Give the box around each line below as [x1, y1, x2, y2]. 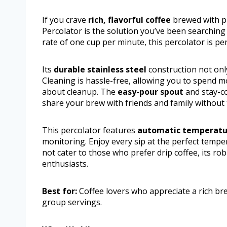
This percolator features [42, 125, 137, 136]
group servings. [42, 197, 102, 208]
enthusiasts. [42, 158, 88, 170]
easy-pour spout [118, 86, 183, 98]
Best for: [42, 185, 77, 197]
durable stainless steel [54, 64, 146, 75]
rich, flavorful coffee [88, 14, 171, 26]
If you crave [42, 14, 88, 26]
